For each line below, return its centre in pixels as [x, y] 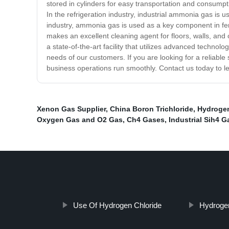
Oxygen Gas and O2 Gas [80, 120]
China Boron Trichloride [152, 109]
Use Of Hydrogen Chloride [117, 205]
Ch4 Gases [146, 120]
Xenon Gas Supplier [71, 109]
